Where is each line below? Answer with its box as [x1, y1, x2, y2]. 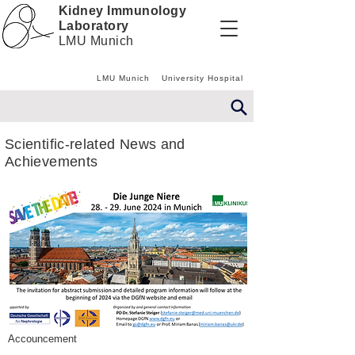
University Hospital [162, 74, 243, 82]
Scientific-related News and [5, 136, 185, 152]
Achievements [5, 154, 98, 170]
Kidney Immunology [59, 4, 187, 17]
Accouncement [8, 333, 77, 345]
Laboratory [59, 19, 129, 32]
